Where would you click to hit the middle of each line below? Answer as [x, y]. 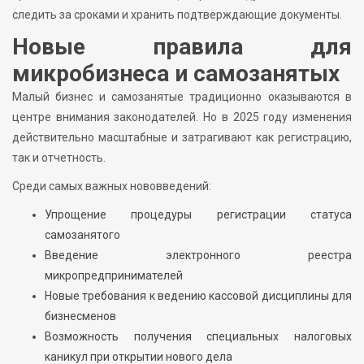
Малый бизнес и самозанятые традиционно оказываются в [182, 97]
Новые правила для [182, 47]
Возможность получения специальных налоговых [198, 337]
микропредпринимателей [114, 276]
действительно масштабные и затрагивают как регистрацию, [182, 138]
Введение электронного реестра [198, 256]
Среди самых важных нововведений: [112, 186]
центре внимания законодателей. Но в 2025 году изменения [182, 117]
